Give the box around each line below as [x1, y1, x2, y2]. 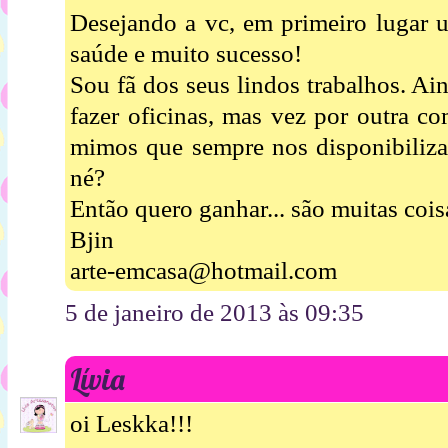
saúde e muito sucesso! [70, 39, 302, 67]
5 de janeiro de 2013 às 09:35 [65, 298, 364, 326]
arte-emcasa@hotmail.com [70, 256, 337, 284]
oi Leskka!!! [70, 410, 193, 438]
